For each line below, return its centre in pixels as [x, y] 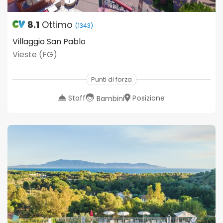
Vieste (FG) [35, 54]
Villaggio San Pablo [49, 41]
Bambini [111, 98]
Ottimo [57, 24]
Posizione [149, 98]
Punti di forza [111, 79]
